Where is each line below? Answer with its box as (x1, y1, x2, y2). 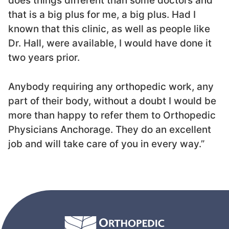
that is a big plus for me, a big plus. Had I (8, 9, 196, 21)
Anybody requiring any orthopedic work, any (8, 80, 214, 93)
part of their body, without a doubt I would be (8, 95, 216, 107)
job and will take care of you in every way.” (8, 138, 204, 150)
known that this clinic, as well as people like (8, 23, 210, 35)
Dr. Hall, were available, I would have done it (8, 37, 212, 50)
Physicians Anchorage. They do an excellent (8, 123, 211, 135)
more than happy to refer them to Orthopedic (8, 109, 216, 121)
